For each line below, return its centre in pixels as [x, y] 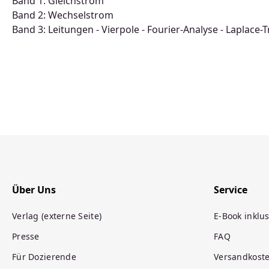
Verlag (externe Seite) [57, 216]
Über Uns [34, 190]
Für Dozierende [44, 257]
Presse [26, 236]
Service [231, 190]
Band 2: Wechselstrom [63, 15]
